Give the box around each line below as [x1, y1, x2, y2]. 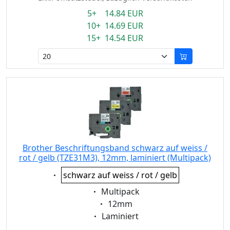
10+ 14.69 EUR [87, 20, 143, 31]
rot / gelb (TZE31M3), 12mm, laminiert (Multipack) [19, 152, 211, 163]
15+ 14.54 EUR [87, 32, 143, 44]
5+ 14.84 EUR [87, 8, 143, 19]
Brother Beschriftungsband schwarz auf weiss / [23, 142, 207, 154]
